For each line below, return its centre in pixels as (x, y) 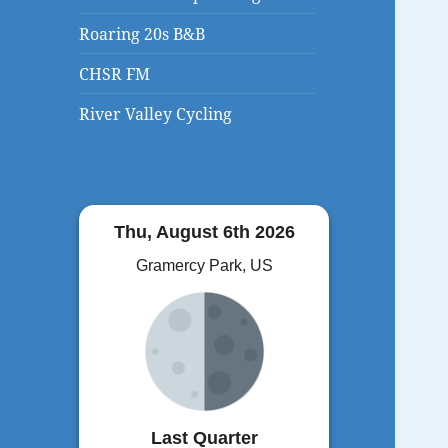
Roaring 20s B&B (142, 33)
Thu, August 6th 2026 (204, 231)
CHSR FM (115, 73)
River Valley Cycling (156, 113)
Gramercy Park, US (204, 265)
